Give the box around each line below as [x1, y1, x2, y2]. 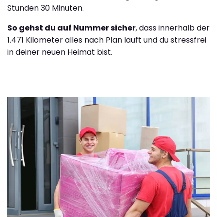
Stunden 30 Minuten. [7, 2, 84, 14]
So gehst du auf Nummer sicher [7, 22, 136, 34]
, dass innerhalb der [136, 22, 210, 34]
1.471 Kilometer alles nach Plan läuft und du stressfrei [7, 34, 206, 46]
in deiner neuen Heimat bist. [7, 46, 112, 58]
